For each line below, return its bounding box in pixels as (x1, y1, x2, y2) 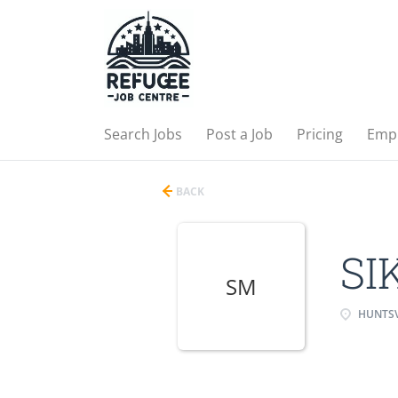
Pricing (297, 124, 343, 144)
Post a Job (206, 124, 273, 144)
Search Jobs (104, 124, 182, 144)
